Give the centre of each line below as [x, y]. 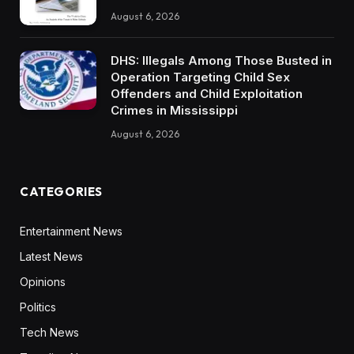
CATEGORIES [61, 192]
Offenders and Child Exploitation [207, 94]
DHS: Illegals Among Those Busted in [221, 61]
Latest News [51, 257]
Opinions [43, 282]
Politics [38, 307]
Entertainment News [71, 232]
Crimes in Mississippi [174, 111]
